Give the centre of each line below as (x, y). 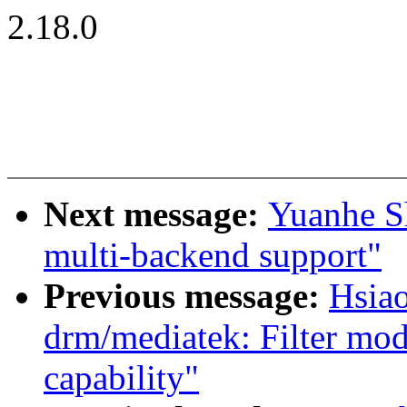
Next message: (156, 214)
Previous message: (186, 296)
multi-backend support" (213, 255)
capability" (121, 378)
